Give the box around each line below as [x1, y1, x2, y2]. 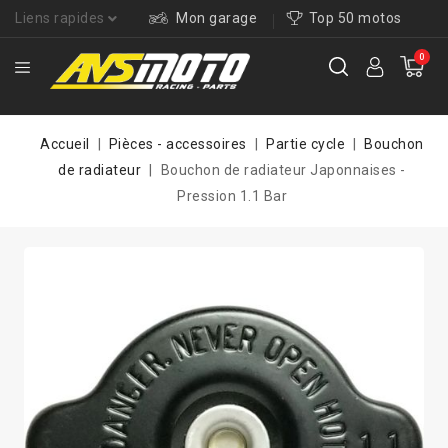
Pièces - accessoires [108, 136, 247, 152]
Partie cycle [266, 136, 346, 152]
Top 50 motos [308, 10, 402, 26]
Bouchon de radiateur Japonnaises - [160, 162, 406, 178]
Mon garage [172, 10, 257, 26]
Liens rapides [15, 10, 105, 26]
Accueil [40, 136, 90, 152]
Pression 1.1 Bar [177, 188, 287, 204]
